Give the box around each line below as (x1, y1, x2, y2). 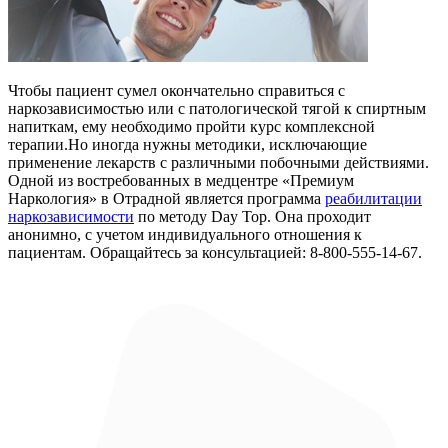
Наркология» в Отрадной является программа (8, 189, 325, 207)
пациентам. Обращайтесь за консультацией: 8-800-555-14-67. (8, 243, 422, 261)
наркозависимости (8, 207, 134, 225)
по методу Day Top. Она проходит (134, 207, 371, 225)
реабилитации (325, 189, 422, 207)
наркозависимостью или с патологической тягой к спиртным (8, 99, 426, 117)
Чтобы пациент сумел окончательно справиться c (8, 81, 345, 99)
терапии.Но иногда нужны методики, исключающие (8, 135, 367, 153)
